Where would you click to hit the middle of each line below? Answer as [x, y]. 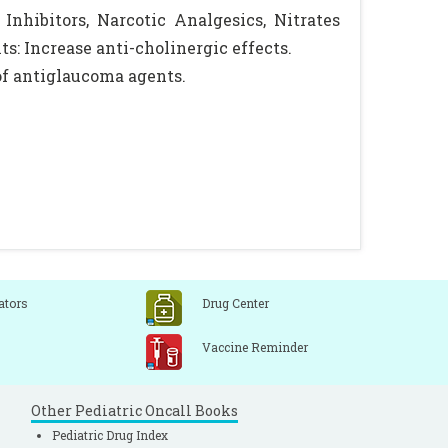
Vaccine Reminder [255, 347]
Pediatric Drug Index [110, 435]
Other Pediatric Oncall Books [134, 410]
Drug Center [235, 303]
